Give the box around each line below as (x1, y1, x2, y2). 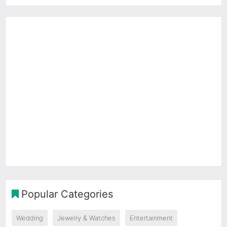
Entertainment (130, 213, 173, 222)
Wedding (16, 213, 43, 222)
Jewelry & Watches (57, 213, 116, 222)
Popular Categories (21, 187, 113, 200)
